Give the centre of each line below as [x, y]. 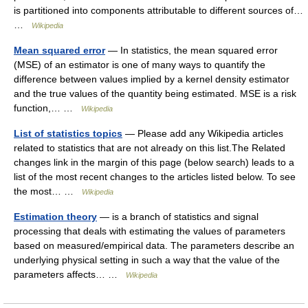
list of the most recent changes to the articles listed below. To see [155, 176]
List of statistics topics [68, 133]
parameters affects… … [70, 274]
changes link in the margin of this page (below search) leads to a [154, 162]
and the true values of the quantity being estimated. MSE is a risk [155, 93]
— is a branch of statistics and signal [178, 216]
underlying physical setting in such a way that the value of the [147, 260]
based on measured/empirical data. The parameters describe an [154, 245]
